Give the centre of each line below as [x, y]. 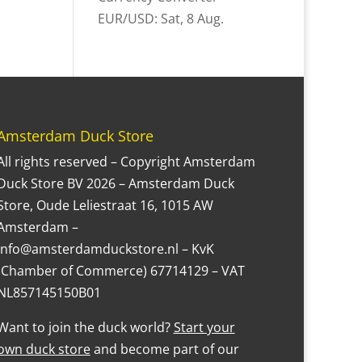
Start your [204, 328]
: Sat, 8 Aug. [189, 18]
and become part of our [164, 349]
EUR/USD [126, 18]
